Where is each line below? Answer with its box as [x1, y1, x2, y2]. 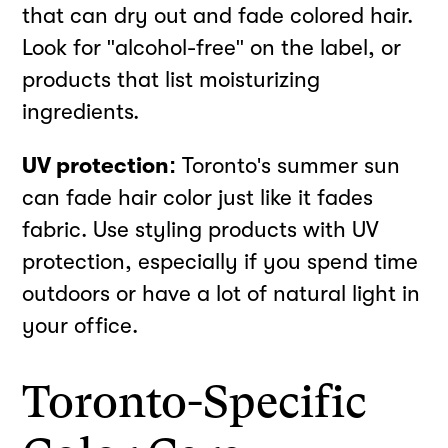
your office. [22, 313, 139, 338]
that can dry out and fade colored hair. [22, 2, 414, 28]
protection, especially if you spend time [22, 249, 419, 274]
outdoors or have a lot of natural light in [22, 281, 421, 306]
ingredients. [22, 98, 140, 124]
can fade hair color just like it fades [22, 185, 374, 210]
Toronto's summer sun [176, 153, 401, 178]
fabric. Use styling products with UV [22, 217, 380, 242]
